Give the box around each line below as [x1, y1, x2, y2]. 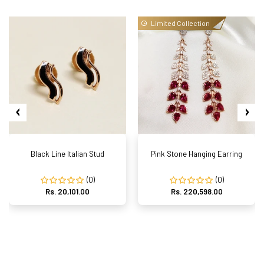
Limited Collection [151, 19, 210, 27]
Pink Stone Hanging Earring [151, 149, 242, 159]
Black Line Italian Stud [31, 149, 104, 159]
